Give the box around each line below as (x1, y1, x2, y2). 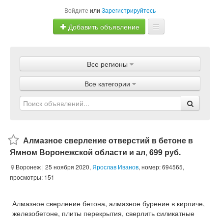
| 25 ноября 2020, (41, 163, 92, 171)
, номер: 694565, (138, 163, 184, 171)
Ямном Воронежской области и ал (10, 146, 145, 158)
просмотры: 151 (10, 173, 55, 181)
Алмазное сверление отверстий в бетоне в (23, 135, 193, 146)
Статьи (99, 127, 121, 137)
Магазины (94, 88, 126, 98)
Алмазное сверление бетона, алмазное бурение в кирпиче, (12, 198, 205, 208)
